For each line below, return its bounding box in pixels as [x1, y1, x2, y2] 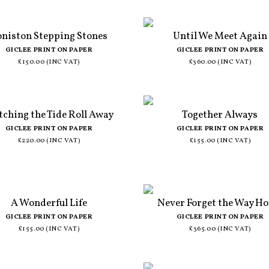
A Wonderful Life [10, 196, 87, 211]
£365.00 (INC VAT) [189, 225, 251, 234]
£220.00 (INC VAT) [17, 136, 80, 145]
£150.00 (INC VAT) [18, 58, 80, 67]
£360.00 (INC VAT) [189, 58, 252, 67]
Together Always [182, 107, 258, 122]
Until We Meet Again [172, 29, 267, 44]
